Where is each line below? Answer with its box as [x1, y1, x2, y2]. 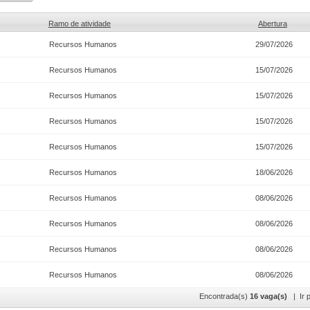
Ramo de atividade [48, 19, 111, 28]
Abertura [258, 19, 287, 28]
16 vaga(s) [250, 292, 287, 300]
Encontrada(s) [199, 292, 250, 300]
